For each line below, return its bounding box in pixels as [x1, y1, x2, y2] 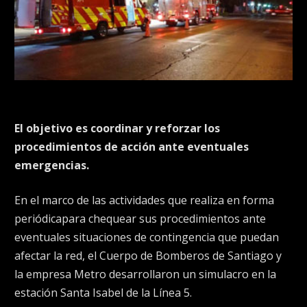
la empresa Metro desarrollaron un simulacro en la [14, 267, 276, 282]
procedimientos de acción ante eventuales [14, 138, 249, 154]
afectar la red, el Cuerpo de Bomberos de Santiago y [14, 248, 282, 264]
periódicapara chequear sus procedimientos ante [14, 211, 266, 227]
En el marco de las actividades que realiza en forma [14, 193, 274, 208]
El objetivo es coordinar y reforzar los [14, 120, 220, 136]
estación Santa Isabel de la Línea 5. [14, 285, 192, 301]
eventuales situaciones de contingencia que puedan [14, 230, 279, 245]
